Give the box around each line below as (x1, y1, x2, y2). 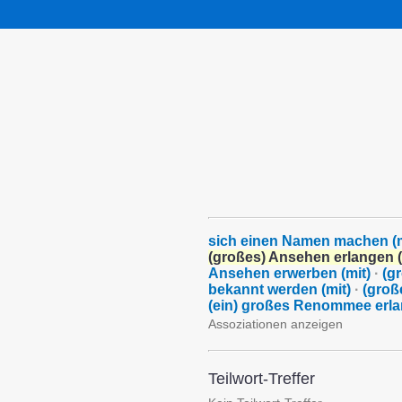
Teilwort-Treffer (208, 370, 315, 388)
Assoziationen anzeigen (208, 317, 343, 331)
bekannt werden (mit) (208, 282, 351, 297)
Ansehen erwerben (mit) (208, 266, 371, 281)
